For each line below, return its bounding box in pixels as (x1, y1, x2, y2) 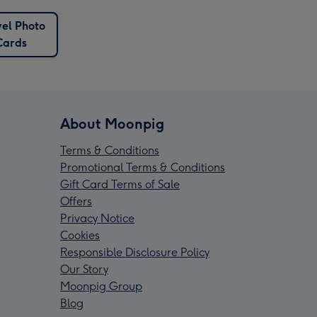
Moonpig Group (60, 279, 142, 294)
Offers (60, 195, 92, 209)
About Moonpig (60, 115, 164, 133)
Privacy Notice (60, 212, 134, 226)
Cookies (60, 229, 100, 243)
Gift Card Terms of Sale (60, 178, 180, 192)
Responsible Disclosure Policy (60, 246, 209, 260)
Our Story (60, 263, 108, 277)
